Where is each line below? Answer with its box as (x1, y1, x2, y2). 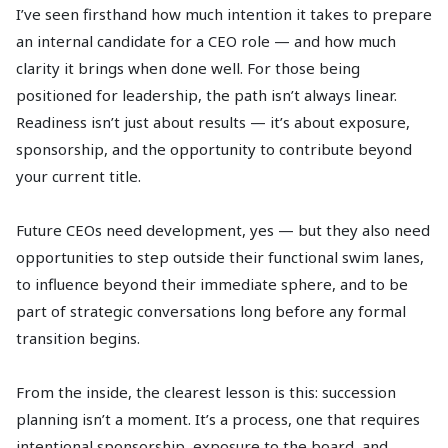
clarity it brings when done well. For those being (16, 58, 360, 79)
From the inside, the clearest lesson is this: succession (16, 382, 396, 403)
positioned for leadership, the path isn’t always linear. (16, 85, 397, 106)
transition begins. (16, 328, 140, 349)
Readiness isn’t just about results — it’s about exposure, (16, 112, 410, 133)
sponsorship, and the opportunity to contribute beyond (16, 139, 412, 160)
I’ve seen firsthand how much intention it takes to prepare (16, 4, 432, 25)
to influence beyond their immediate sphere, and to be (16, 274, 408, 295)
